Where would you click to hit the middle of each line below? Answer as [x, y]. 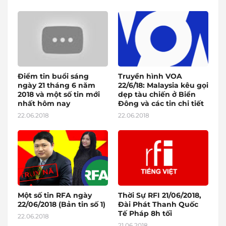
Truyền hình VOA [150, 76]
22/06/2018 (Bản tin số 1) [62, 204]
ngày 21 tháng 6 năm [56, 85]
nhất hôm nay [44, 103]
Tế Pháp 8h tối [145, 213]
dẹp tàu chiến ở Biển [157, 94]
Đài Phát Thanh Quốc [158, 204]
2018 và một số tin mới [59, 94]
